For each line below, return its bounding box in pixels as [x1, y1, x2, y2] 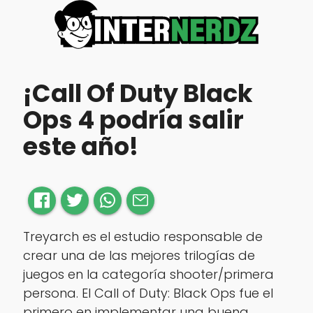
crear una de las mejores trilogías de [22, 246, 255, 264]
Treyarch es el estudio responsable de [22, 227, 263, 245]
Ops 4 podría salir [22, 103, 244, 138]
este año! [22, 129, 138, 164]
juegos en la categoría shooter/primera [22, 265, 274, 283]
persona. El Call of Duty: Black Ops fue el [22, 284, 273, 302]
